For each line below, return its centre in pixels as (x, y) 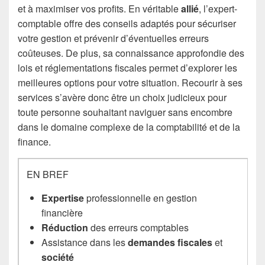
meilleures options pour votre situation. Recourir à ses (130, 82)
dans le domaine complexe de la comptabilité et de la (129, 127)
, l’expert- (218, 8)
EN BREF (48, 174)
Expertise (63, 198)
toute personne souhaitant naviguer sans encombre (125, 112)
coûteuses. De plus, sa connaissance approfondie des (131, 53)
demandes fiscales (170, 242)
